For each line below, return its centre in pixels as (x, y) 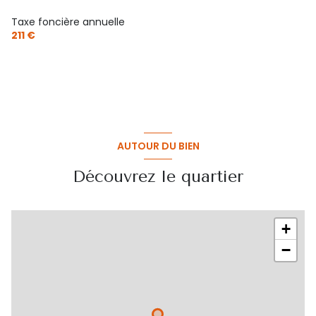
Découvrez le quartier (158, 177)
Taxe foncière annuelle (68, 22)
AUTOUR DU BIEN (158, 146)
